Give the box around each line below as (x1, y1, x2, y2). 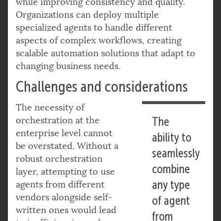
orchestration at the (16, 114, 100, 126)
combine (152, 162, 190, 176)
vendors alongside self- (16, 191, 112, 203)
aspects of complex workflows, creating (16, 35, 182, 46)
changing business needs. (16, 60, 120, 72)
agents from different (16, 179, 105, 190)
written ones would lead (16, 204, 116, 216)
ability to (152, 131, 192, 144)
